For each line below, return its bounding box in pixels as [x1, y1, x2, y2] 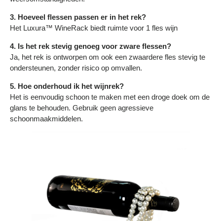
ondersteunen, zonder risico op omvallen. [10, 64, 142, 73]
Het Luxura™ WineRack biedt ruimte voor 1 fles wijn [10, 24, 178, 33]
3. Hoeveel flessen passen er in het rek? [10, 13, 146, 22]
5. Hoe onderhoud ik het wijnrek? [10, 82, 124, 91]
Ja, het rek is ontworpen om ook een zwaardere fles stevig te [10, 53, 205, 62]
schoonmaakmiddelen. [10, 114, 83, 123]
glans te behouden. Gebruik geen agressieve [10, 104, 153, 112]
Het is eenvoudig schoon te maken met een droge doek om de [10, 93, 210, 102]
